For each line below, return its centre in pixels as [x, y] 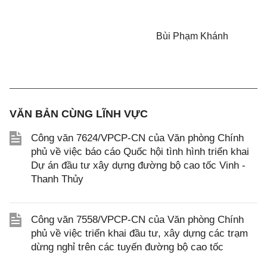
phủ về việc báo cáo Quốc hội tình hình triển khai [140, 152]
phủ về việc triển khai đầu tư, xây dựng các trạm [139, 233]
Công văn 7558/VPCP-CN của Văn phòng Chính [137, 220]
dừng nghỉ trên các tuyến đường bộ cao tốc [127, 247]
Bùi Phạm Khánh [192, 36]
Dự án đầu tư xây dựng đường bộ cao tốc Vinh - [138, 165]
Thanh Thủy [57, 179]
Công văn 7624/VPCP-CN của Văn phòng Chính [137, 138]
